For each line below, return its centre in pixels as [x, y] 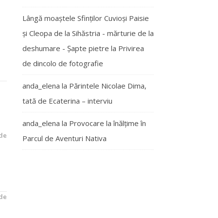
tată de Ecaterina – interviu [67, 101]
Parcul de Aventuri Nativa [64, 138]
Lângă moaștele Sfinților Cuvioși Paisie [86, 18]
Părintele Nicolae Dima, [108, 86]
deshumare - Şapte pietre [66, 48]
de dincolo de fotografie [63, 63]
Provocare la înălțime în [108, 123]
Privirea [131, 48]
